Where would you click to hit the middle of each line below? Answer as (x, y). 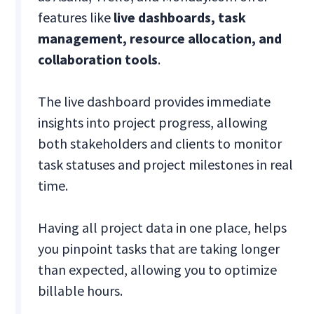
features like (75, 18)
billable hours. (81, 291)
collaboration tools (98, 60)
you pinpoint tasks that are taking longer (159, 249)
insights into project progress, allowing (153, 123)
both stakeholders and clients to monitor (160, 144)
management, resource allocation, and (160, 39)
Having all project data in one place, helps (163, 228)
